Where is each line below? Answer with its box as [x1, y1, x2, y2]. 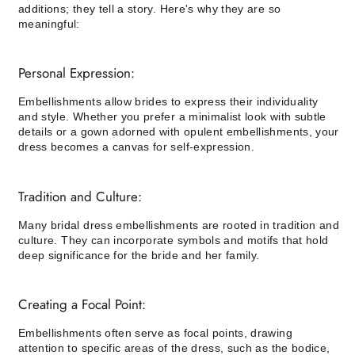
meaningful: [18, 17, 80, 30]
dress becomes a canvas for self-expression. [18, 140, 255, 154]
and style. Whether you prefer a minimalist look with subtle [18, 110, 326, 124]
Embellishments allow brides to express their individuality [18, 95, 319, 109]
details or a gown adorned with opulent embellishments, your [18, 125, 339, 139]
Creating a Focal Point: [18, 295, 146, 315]
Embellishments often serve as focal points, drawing [18, 326, 292, 340]
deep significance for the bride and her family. [18, 248, 260, 261]
